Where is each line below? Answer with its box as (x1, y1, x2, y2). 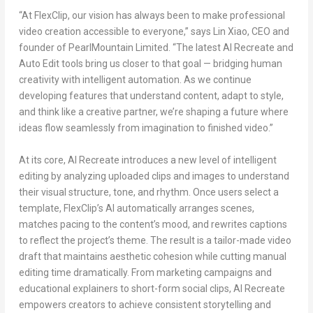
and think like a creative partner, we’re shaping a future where (18, 106, 289, 118)
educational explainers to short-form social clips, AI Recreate (18, 282, 285, 294)
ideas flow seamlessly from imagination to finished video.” (18, 122, 273, 134)
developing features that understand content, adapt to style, (18, 90, 284, 102)
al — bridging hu (193, 58, 262, 70)
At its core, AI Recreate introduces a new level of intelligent (18, 154, 277, 166)
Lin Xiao (212, 26, 247, 38)
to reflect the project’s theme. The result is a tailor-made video (18, 234, 291, 246)
